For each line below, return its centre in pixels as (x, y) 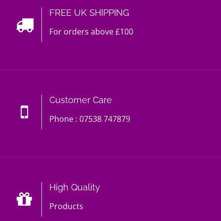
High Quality (75, 187)
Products (66, 206)
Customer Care (81, 100)
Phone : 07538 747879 (90, 119)
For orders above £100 (91, 31)
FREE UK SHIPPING (89, 12)
